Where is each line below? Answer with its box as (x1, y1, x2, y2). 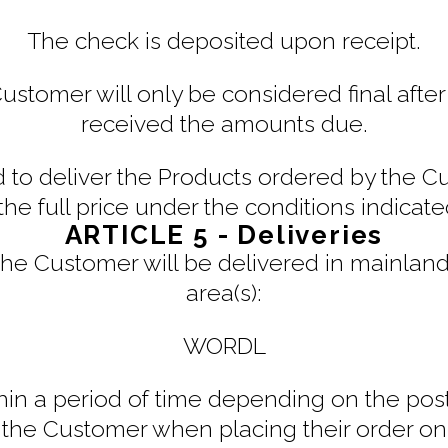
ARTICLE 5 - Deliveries (64, 219, 384, 250)
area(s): (186, 278, 262, 306)
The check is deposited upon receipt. (27, 26, 421, 54)
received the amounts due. (80, 109, 368, 137)
